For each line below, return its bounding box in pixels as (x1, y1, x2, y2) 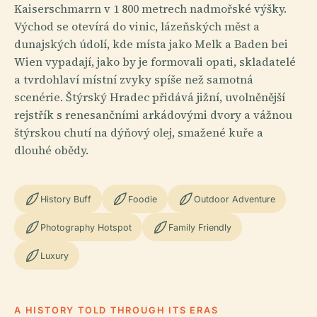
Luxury (40, 250, 69, 261)
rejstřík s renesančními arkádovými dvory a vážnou (14, 107, 292, 122)
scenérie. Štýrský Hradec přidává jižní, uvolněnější (14, 89, 285, 105)
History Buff (40, 193, 91, 204)
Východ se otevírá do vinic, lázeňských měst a (14, 18, 260, 34)
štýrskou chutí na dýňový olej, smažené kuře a (14, 125, 263, 140)
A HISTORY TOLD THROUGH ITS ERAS (14, 305, 219, 316)
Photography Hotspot (40, 221, 132, 233)
